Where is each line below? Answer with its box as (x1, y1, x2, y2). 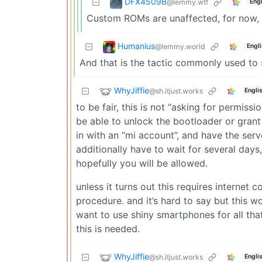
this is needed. (76, 222, 140, 235)
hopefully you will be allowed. (76, 157, 208, 169)
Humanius (118, 40, 155, 51)
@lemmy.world (155, 42, 205, 51)
